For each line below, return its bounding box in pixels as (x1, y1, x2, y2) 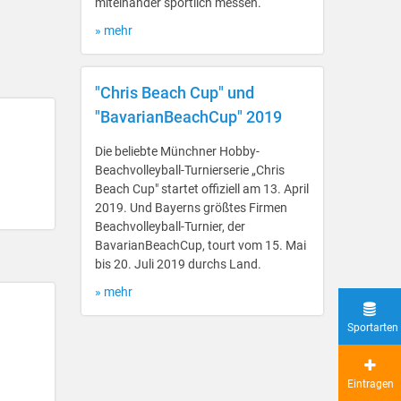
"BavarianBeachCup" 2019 (95, 107, 282, 126)
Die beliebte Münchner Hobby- (95, 144, 260, 158)
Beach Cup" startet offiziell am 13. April (95, 182, 309, 196)
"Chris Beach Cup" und (95, 83, 254, 102)
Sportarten (347, 321, 398, 334)
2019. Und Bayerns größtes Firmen (95, 200, 287, 215)
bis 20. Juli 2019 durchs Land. (95, 257, 261, 271)
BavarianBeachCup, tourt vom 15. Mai (95, 238, 306, 252)
